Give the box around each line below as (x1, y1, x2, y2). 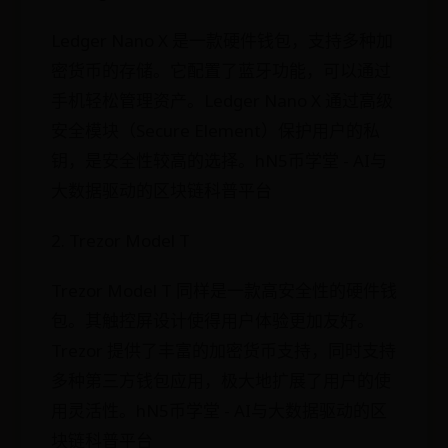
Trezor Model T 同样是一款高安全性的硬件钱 (51, 279, 397, 302)
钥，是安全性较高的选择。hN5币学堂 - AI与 (51, 149, 387, 172)
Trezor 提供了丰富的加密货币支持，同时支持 (51, 339, 396, 362)
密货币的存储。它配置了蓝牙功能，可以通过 (51, 59, 391, 82)
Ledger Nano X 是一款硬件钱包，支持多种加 (51, 29, 393, 52)
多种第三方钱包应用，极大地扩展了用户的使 (51, 369, 391, 392)
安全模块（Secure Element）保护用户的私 (51, 119, 380, 142)
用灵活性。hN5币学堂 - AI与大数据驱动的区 (51, 399, 387, 422)
